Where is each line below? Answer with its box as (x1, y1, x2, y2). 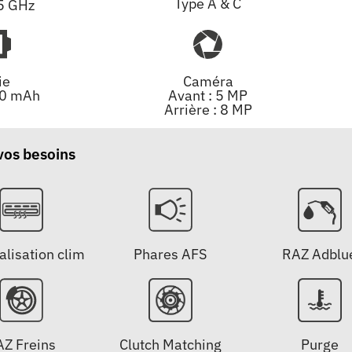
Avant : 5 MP (168, 86, 247, 105)
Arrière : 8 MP (163, 101, 252, 119)
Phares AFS (134, 245, 207, 264)
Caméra (182, 72, 233, 91)
